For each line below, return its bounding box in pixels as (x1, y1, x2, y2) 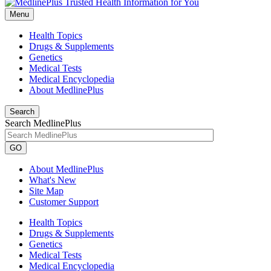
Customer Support (29, 197, 99, 207)
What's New (29, 175, 76, 185)
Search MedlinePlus (5, 118, 81, 128)
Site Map (29, 186, 64, 196)
